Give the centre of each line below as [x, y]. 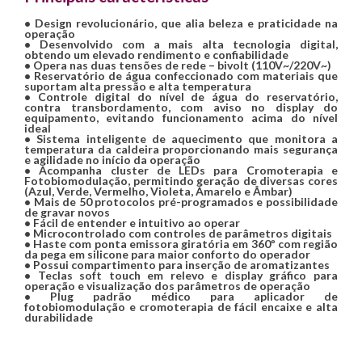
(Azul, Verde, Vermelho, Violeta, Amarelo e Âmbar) [158, 192]
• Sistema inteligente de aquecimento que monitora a [181, 139]
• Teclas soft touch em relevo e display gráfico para [181, 276]
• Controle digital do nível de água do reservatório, [181, 97]
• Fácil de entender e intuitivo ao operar [132, 223]
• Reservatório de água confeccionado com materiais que [181, 76]
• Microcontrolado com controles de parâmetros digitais [178, 234]
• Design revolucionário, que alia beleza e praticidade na [181, 23]
